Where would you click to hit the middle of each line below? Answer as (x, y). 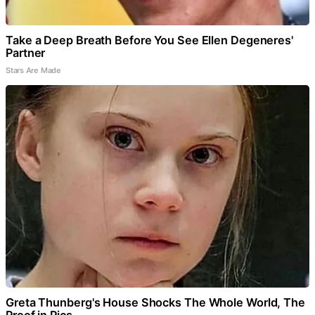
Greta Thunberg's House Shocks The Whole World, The (155, 302)
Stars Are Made (33, 70)
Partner (26, 52)
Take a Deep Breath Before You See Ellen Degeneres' (149, 40)
